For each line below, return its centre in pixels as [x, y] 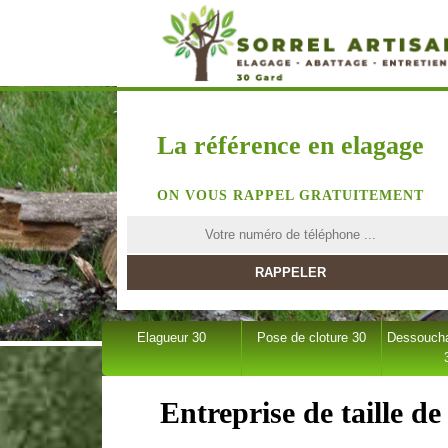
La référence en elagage [290, 145]
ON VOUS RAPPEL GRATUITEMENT [290, 195]
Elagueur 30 [171, 337]
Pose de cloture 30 [311, 337]
